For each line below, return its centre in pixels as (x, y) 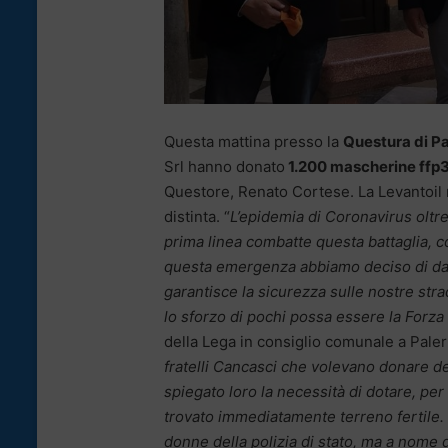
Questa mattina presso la (253, 141)
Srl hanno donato (224, 166)
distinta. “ (197, 216)
